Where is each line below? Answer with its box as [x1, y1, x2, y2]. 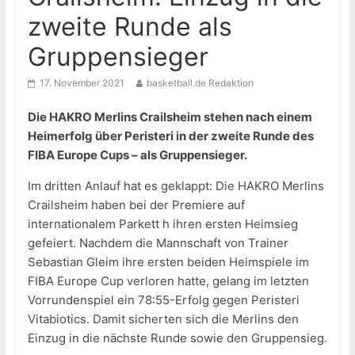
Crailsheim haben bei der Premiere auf [27, 197, 245, 213]
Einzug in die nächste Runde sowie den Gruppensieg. [27, 330, 327, 346]
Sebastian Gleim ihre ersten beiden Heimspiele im [27, 254, 309, 270]
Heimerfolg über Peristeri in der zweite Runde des [27, 128, 314, 144]
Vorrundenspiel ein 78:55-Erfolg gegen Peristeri [27, 292, 300, 308]
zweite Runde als [27, 11, 232, 43]
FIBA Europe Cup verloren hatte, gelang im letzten [27, 273, 309, 289]
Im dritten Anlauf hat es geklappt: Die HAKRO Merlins [27, 178, 324, 194]
